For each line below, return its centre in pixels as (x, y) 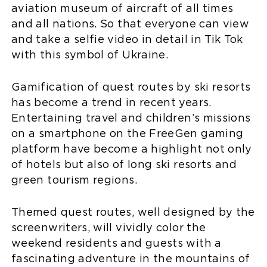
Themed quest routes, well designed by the (133, 213)
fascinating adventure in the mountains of (131, 259)
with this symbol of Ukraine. (90, 55)
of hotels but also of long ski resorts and (124, 165)
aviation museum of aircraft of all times (122, 9)
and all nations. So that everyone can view (131, 24)
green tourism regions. (74, 181)
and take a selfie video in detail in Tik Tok (127, 40)
